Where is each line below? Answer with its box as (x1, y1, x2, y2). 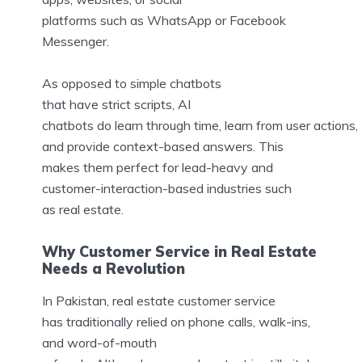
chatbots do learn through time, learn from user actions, (42, 116, 358, 133)
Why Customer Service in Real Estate (42, 242, 317, 261)
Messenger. (42, 32, 109, 49)
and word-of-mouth (42, 335, 157, 351)
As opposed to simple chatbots (42, 74, 221, 91)
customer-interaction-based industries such (42, 179, 292, 196)
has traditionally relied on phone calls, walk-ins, (42, 314, 310, 330)
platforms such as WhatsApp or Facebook (42, 11, 286, 28)
